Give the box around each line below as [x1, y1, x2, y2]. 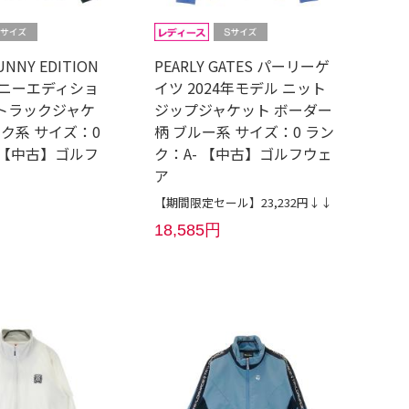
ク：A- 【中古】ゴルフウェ [154, 142, 333, 164]
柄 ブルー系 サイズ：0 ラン [154, 121, 335, 142]
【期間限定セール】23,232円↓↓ [154, 194, 333, 211]
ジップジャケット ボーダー [154, 99, 333, 121]
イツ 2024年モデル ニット [154, 77, 327, 99]
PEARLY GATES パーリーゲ [154, 55, 330, 77]
